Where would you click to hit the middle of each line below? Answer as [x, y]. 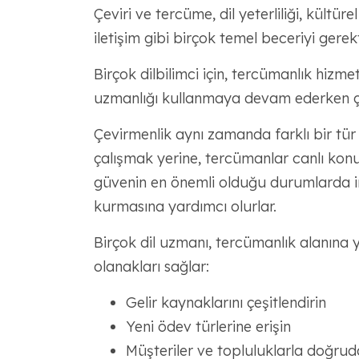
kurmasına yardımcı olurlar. [185, 206]
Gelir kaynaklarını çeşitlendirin [226, 303]
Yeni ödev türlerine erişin [208, 327]
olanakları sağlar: [151, 266]
